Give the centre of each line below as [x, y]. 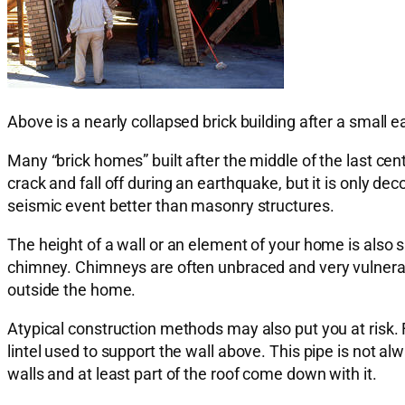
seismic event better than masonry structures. [171, 206]
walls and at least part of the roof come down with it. [192, 374]
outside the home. [72, 290]
